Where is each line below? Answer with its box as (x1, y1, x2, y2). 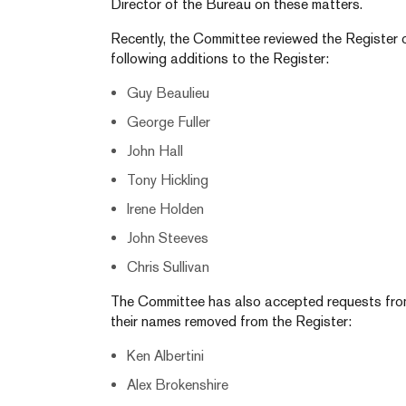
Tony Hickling (127, 171, 208, 188)
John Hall (127, 142, 183, 159)
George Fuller (127, 113, 210, 130)
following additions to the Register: (111, 50, 329, 67)
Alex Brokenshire (127, 376, 228, 393)
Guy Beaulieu (127, 84, 209, 101)
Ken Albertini (127, 347, 204, 364)
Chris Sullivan (127, 258, 209, 275)
